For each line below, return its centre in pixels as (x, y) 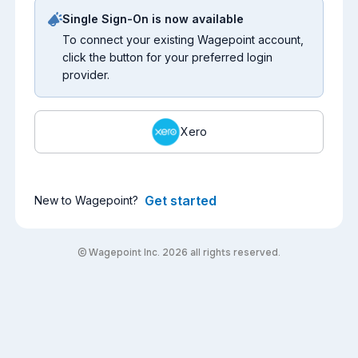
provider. (86, 74)
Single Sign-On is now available (153, 18)
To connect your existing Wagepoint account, (183, 39)
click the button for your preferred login (167, 57)
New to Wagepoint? (89, 200)
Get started (181, 200)
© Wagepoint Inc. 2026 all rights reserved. (179, 252)
